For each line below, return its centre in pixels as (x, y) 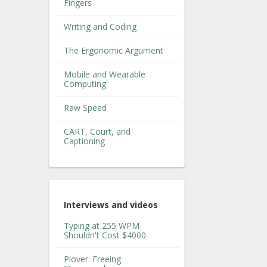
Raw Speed (85, 107)
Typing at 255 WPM (102, 226)
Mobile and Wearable (105, 74)
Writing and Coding (100, 26)
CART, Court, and (97, 131)
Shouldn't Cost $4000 (105, 235)
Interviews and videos (111, 205)
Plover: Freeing (92, 259)
